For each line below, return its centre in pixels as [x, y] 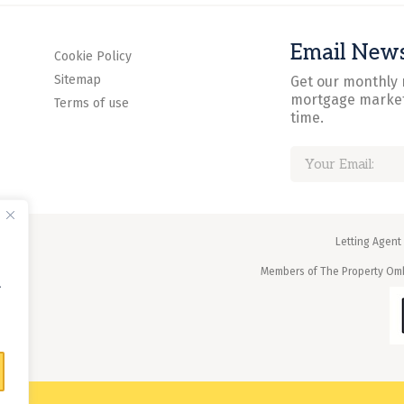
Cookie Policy [93, 57]
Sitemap [78, 80]
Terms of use [92, 104]
